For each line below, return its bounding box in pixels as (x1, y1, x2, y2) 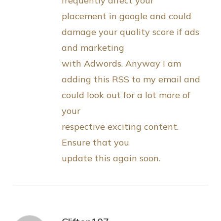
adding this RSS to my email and (62, 74, 200, 85)
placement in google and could (62, 10, 191, 22)
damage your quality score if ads (62, 26, 199, 38)
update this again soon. (62, 152, 160, 164)
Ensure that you (62, 137, 129, 148)
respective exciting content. (62, 121, 179, 133)
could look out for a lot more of (62, 89, 190, 101)
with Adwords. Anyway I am (62, 58, 181, 70)
